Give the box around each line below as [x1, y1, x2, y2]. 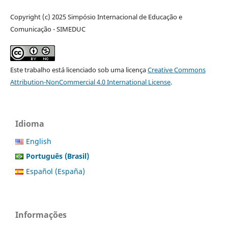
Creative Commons [147, 65, 206, 74]
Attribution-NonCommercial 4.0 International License [10, 77, 170, 87]
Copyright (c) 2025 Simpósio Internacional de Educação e [10, 12, 182, 21]
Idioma [15, 118, 44, 129]
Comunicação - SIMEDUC [10, 24, 85, 34]
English [26, 136, 51, 146]
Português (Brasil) [26, 151, 89, 161]
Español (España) [26, 166, 85, 177]
